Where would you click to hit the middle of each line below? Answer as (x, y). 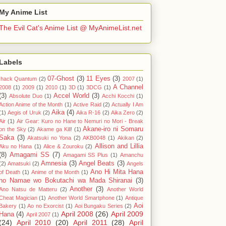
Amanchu (132, 155)
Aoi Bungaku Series (99, 206)
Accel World (71, 96)
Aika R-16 (89, 113)
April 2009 (127, 214)
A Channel (128, 88)
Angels (135, 164)
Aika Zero (123, 113)
